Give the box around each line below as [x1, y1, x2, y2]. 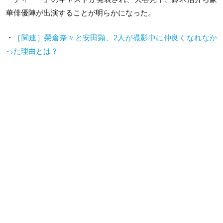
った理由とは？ [6, 46, 58, 55]
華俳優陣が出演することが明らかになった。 [6, 8, 155, 17]
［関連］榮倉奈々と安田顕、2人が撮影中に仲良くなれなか [13, 33, 218, 42]
